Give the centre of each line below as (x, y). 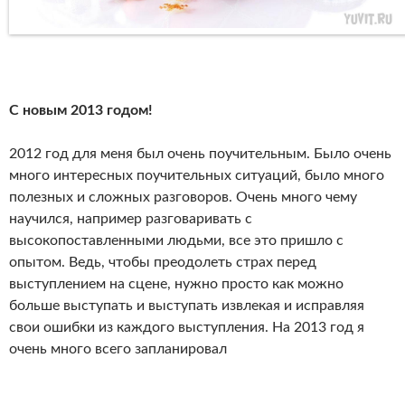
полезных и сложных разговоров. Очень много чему (183, 197)
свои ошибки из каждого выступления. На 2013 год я (187, 327)
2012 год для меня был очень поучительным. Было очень (200, 153)
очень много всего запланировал (120, 348)
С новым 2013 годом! (83, 110)
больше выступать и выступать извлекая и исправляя (187, 305)
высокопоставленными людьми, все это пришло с (176, 240)
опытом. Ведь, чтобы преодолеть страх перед (163, 262)
